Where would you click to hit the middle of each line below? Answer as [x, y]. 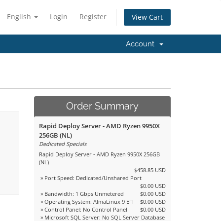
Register [93, 17]
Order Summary [102, 106]
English [20, 17]
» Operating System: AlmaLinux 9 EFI [86, 202]
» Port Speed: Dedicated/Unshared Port [90, 178]
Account [142, 44]
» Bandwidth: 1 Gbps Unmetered [81, 194]
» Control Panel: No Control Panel [83, 209]
